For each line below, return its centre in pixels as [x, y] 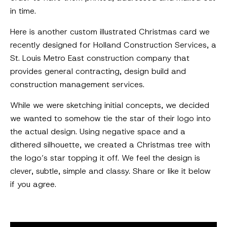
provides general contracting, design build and [98, 71]
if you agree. [33, 184]
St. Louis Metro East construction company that [100, 58]
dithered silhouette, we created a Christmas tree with [110, 145]
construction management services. [77, 85]
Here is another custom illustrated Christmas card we [110, 32]
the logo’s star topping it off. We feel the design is [105, 158]
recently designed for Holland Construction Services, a [113, 45]
